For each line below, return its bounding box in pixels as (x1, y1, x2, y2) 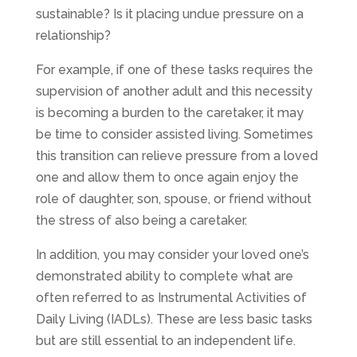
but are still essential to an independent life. (35, 332, 296, 348)
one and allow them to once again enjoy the (35, 169, 299, 185)
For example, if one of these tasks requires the (35, 61, 313, 77)
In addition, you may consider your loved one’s (35, 246, 309, 262)
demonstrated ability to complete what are (35, 268, 293, 284)
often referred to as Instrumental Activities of (35, 289, 307, 305)
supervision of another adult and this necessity (35, 83, 312, 99)
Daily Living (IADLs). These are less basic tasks (35, 311, 312, 327)
